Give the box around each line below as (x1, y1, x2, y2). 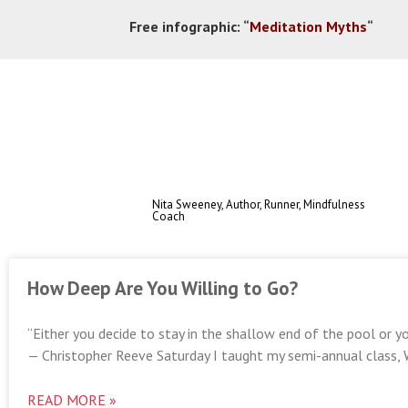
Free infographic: (129, 17, 243, 36)
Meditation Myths (250, 17, 367, 36)
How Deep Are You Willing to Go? (27, 276, 298, 301)
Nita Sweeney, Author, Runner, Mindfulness (152, 197, 365, 212)
